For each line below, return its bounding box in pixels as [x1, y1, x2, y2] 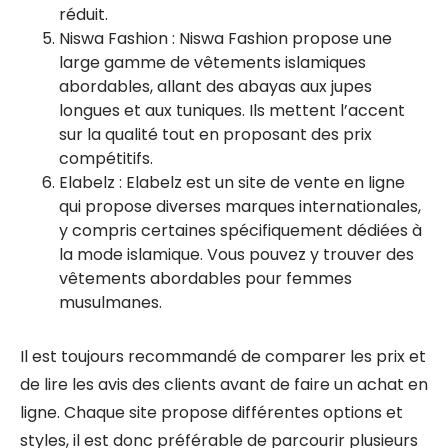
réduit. [59, 3, 108, 26]
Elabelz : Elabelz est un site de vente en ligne [59, 171, 405, 194]
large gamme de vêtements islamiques [59, 51, 366, 74]
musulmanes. [59, 291, 162, 314]
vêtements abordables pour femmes [59, 267, 352, 290]
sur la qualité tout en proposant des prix [59, 123, 372, 146]
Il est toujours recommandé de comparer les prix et [20, 345, 426, 368]
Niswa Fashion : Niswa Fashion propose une [59, 27, 392, 50]
